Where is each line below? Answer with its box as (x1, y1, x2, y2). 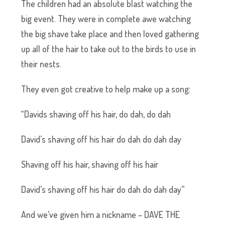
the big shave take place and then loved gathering (21, 28, 199, 39)
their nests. (21, 58, 62, 69)
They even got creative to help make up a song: (21, 83, 191, 94)
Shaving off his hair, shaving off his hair (21, 159, 159, 170)
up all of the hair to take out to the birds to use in (21, 43, 196, 54)
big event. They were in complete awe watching (21, 13, 191, 24)
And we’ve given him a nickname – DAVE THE (21, 209, 180, 220)
